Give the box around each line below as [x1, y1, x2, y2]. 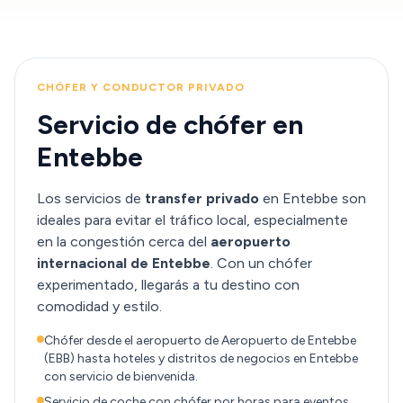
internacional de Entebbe [37, 255, 210, 272]
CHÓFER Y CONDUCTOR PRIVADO [37, 81, 245, 94]
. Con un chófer [210, 255, 312, 272]
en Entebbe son [259, 190, 366, 207]
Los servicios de [37, 190, 145, 207]
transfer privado [145, 190, 259, 207]
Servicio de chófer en [37, 108, 303, 141]
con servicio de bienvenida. [44, 369, 198, 384]
